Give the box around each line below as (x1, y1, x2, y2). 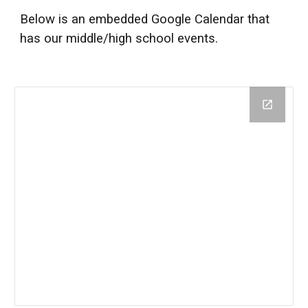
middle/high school (66, 31, 175, 46)
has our (20, 31, 67, 46)
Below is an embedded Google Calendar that (20, 12, 270, 27)
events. (174, 31, 222, 46)
